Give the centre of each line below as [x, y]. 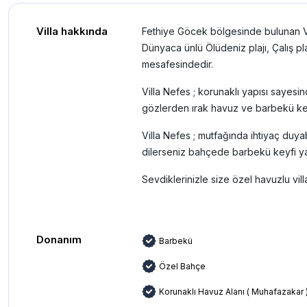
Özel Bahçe [183, 266]
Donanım [59, 240]
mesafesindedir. [178, 64]
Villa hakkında [72, 31]
